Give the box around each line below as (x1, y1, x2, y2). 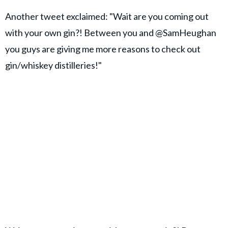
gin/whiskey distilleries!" (5, 60, 102, 71)
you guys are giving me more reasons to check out (5, 43, 201, 55)
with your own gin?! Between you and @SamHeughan (5, 27, 216, 39)
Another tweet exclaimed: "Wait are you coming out (5, 11, 209, 22)
